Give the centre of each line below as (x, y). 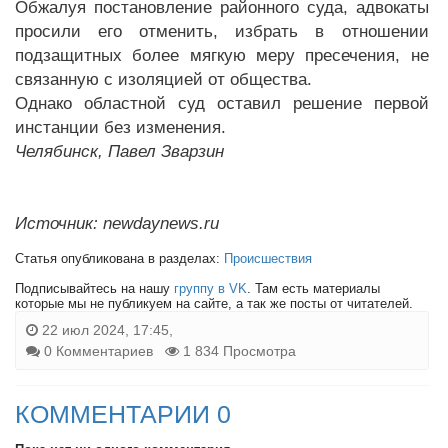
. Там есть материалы (313, 288)
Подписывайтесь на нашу (94, 288)
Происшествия (268, 258)
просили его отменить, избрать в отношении (222, 31)
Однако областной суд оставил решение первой (222, 103)
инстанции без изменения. (120, 127)
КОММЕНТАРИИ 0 (123, 413)
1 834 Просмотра (237, 350)
